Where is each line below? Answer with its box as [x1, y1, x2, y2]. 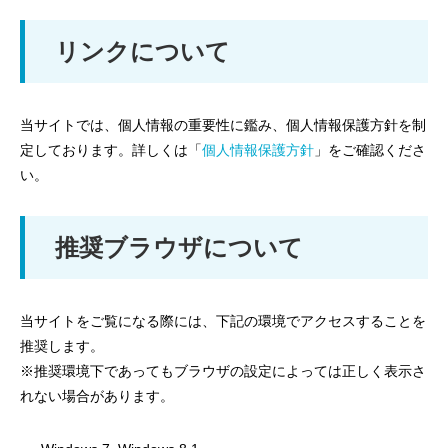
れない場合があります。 [20, 388, 174, 404]
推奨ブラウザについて [55, 234, 303, 261]
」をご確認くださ [314, 142, 426, 158]
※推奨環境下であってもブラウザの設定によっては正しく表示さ [20, 363, 426, 379]
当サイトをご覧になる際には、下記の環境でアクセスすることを [20, 313, 426, 329]
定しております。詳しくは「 [20, 142, 202, 158]
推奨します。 [20, 338, 104, 354]
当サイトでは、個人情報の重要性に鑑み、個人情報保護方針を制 [20, 117, 426, 133]
